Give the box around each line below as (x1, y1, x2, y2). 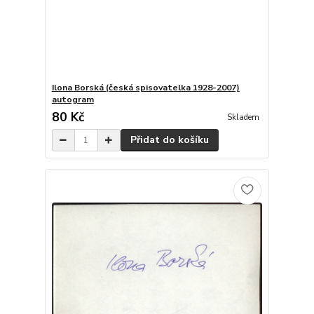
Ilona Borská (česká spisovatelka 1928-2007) (51, 82, 240, 94)
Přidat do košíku (130, 133, 209, 147)
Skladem (226, 112, 259, 123)
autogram (51, 94, 94, 106)
